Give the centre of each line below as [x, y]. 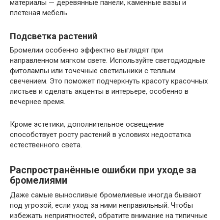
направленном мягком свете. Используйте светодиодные [108, 61]
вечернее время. [38, 102]
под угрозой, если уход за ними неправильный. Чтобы [101, 206]
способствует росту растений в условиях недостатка [100, 135]
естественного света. [46, 145]
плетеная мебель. [39, 13]
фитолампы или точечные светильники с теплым [93, 71]
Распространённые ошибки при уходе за [103, 170]
